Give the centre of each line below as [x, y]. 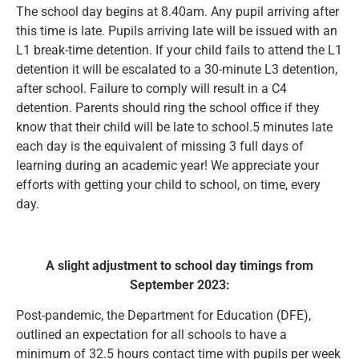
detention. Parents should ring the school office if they [168, 107]
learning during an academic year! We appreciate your [167, 165]
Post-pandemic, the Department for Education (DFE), [163, 316]
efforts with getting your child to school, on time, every [168, 184]
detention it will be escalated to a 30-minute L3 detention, [177, 69]
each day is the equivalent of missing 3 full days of [160, 146]
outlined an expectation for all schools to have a [151, 335]
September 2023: [179, 284]
